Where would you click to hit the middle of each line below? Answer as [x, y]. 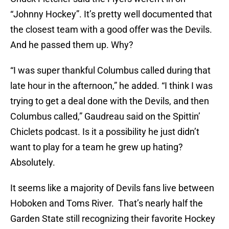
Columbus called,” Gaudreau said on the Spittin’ [105, 117]
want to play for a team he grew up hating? [97, 147]
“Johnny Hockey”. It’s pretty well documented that [111, 14]
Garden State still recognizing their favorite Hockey [113, 219]
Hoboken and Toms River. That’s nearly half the [107, 203]
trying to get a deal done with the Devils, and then [110, 101]
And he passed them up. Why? [72, 45]
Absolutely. [33, 163]
